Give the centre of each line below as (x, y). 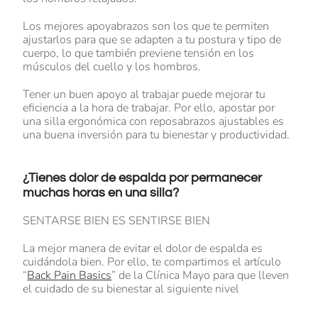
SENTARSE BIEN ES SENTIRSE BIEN (117, 221)
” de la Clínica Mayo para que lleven (201, 276)
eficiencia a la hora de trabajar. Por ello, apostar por (149, 108)
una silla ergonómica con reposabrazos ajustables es (154, 122)
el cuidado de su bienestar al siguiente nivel (131, 289)
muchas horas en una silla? (101, 193)
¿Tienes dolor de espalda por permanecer (143, 178)
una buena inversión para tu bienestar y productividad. (157, 135)
